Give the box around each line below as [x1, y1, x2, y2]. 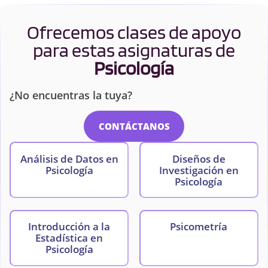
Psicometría [170, 220, 228, 234]
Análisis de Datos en [20, 151, 118, 166]
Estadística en [35, 231, 103, 245]
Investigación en [159, 163, 239, 177]
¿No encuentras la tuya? [10, 87, 132, 102]
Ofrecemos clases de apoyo [27, 20, 241, 44]
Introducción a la [28, 220, 111, 234]
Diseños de [172, 151, 226, 166]
